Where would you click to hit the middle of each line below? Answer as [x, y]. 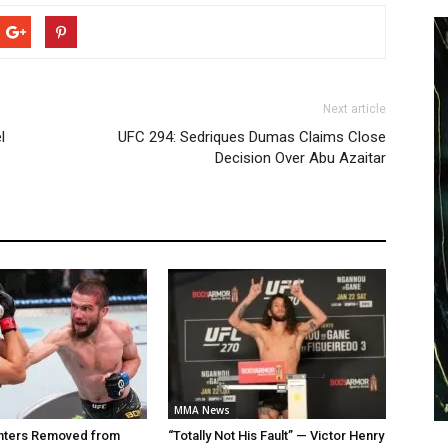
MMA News [202, 410]
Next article [354, 109]
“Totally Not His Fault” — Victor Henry [276, 435]
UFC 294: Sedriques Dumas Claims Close [252, 137]
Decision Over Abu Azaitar [300, 158]
